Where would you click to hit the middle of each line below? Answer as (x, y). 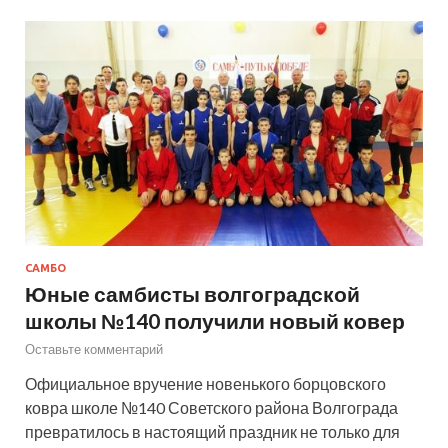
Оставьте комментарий (94, 348)
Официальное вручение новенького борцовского (205, 383)
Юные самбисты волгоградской (192, 293)
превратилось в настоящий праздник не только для (212, 431)
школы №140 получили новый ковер (215, 320)
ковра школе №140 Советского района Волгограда (211, 407)
